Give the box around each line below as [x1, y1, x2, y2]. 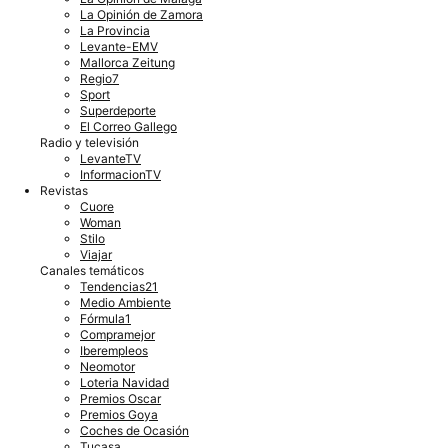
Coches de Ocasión [80, 422, 189, 438]
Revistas [40, 182, 88, 198]
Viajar [80, 246, 112, 262]
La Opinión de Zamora [80, 6, 203, 22]
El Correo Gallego [80, 118, 177, 134]
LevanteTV [80, 150, 141, 166]
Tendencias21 [80, 278, 158, 294]
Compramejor [80, 326, 155, 342]
